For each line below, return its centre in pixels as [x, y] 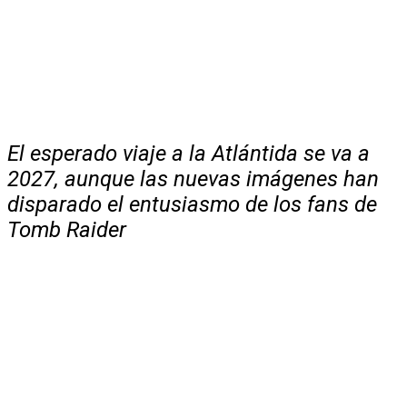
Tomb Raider [67, 229]
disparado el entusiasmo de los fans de [192, 204]
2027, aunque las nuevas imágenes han [193, 179]
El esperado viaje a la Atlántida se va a [189, 153]
